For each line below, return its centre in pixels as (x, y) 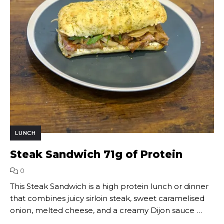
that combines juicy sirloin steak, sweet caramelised (107, 198)
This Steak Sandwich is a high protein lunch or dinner (109, 186)
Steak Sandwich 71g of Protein (96, 154)
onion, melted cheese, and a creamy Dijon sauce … (106, 210)
